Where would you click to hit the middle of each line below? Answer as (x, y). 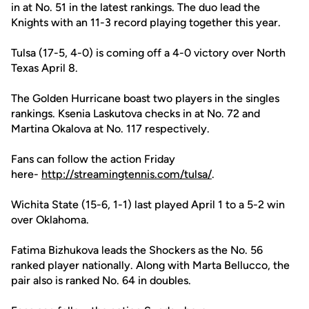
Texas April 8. (44, 68)
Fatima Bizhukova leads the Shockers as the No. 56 (137, 250)
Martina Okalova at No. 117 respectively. (110, 129)
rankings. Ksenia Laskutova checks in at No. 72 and (136, 113)
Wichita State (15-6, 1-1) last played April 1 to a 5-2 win (148, 205)
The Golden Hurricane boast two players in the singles (145, 98)
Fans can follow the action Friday (93, 159)
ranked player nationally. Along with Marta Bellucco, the (150, 265)
